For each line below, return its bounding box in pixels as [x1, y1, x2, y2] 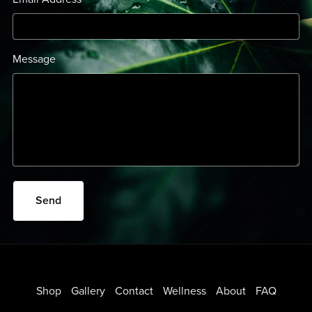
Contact [114, 283, 156, 298]
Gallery [70, 283, 108, 298]
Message [12, 52, 56, 66]
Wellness [162, 283, 209, 298]
